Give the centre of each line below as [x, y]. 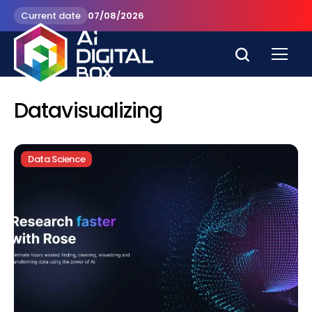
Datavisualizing [88, 111]
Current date [51, 16]
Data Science [57, 159]
